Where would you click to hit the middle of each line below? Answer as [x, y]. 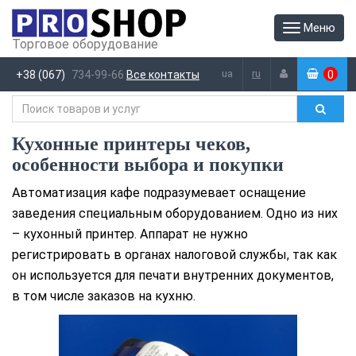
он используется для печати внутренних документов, [173, 275]
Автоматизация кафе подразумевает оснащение [159, 193]
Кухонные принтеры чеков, [131, 144]
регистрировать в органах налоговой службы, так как [174, 255]
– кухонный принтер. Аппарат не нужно [130, 234]
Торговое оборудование [85, 44]
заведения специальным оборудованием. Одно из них [175, 213]
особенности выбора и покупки [148, 164]
